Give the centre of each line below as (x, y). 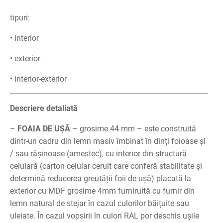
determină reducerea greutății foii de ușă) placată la (101, 178)
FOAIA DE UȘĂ (45, 129)
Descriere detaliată (44, 108)
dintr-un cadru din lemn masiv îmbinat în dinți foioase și (108, 141)
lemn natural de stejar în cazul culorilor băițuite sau (100, 203)
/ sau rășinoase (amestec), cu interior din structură (98, 154)
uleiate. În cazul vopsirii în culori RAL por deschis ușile (105, 216)
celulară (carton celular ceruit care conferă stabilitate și (106, 166)
